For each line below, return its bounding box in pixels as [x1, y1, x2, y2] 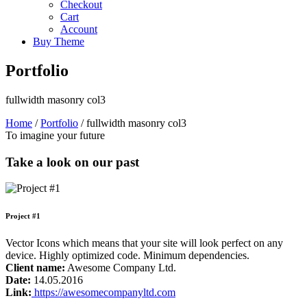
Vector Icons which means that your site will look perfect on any [5, 237, 283, 249]
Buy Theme [33, 36, 84, 47]
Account [60, 23, 97, 35]
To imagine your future [5, 129, 105, 141]
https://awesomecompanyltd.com [32, 286, 175, 299]
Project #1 [5, 212, 40, 221]
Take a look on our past [5, 154, 139, 169]
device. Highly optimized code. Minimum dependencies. [5, 249, 249, 262]
